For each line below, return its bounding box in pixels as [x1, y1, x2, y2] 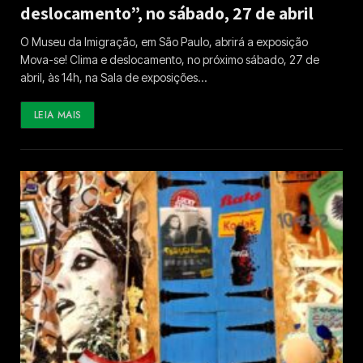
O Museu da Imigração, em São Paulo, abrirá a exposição [20, 34, 308, 49]
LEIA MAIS [34, 107, 82, 122]
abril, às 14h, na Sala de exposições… [20, 70, 207, 84]
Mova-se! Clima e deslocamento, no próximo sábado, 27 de [20, 52, 319, 66]
